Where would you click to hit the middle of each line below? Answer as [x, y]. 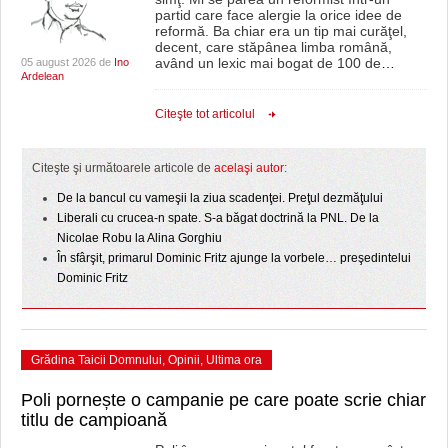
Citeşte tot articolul [204, 113]
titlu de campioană [94, 420]
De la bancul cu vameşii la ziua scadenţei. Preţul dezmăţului [220, 198]
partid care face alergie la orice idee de [278, 15]
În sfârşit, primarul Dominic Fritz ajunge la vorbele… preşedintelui [234, 258]
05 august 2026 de [67, 62]
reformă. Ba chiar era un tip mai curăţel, [280, 31]
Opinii [184, 360]
